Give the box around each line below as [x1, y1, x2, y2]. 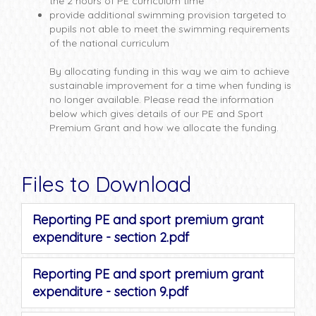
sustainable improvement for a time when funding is [49, 79, 291, 92]
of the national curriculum [49, 37, 169, 49]
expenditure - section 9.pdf [32, 284, 188, 300]
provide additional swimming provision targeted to [49, 8, 286, 21]
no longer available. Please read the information [49, 93, 274, 106]
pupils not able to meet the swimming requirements [49, 23, 290, 35]
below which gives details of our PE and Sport [49, 107, 263, 120]
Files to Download [21, 171, 191, 197]
